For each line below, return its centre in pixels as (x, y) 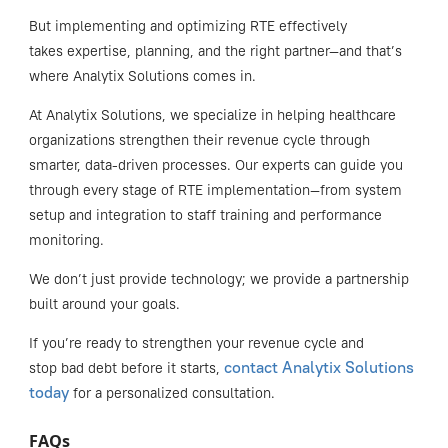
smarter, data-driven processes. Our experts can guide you (215, 164)
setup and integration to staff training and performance (205, 214)
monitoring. (66, 239)
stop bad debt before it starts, (126, 367)
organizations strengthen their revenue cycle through (199, 139)
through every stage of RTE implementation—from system (215, 189)
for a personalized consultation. (171, 392)
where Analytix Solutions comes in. (142, 75)
